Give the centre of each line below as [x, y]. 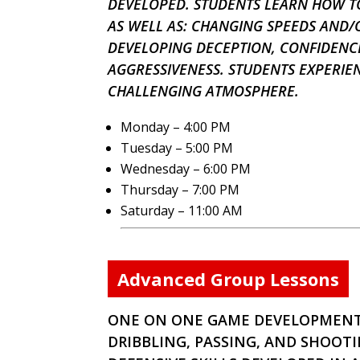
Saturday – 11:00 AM [182, 210]
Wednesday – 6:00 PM [186, 168]
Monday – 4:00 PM [176, 127]
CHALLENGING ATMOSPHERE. [204, 90]
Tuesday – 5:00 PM [177, 147]
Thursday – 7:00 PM [180, 189]
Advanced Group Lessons [229, 278]
